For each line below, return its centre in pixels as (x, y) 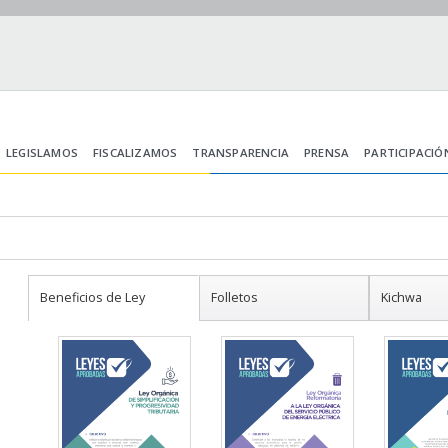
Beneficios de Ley (93, 298)
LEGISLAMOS (42, 153)
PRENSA (327, 153)
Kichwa (402, 298)
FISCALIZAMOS (135, 153)
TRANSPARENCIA (241, 153)
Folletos (235, 298)
